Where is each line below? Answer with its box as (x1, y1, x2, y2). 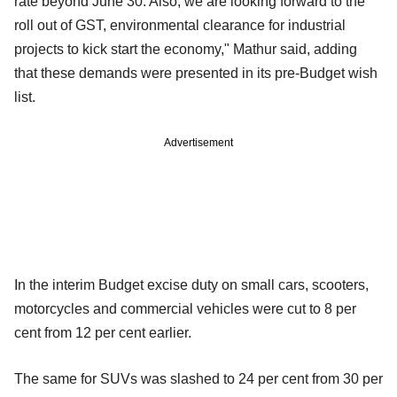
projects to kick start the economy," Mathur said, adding (14, 42, 357, 58)
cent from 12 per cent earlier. (14, 325, 191, 341)
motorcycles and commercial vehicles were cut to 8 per (14, 301, 356, 317)
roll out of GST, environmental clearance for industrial (14, 18, 346, 34)
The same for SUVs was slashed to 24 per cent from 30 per (14, 371, 383, 387)
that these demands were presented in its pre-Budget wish (14, 66, 378, 82)
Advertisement (164, 136, 233, 150)
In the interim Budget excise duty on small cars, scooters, (14, 277, 369, 293)
